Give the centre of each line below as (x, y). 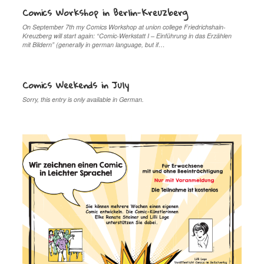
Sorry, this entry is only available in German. (83, 99)
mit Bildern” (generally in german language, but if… (94, 44)
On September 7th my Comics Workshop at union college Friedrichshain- (124, 27)
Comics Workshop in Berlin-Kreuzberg (105, 12)
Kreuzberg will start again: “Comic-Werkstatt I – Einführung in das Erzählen (127, 35)
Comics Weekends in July (76, 85)
